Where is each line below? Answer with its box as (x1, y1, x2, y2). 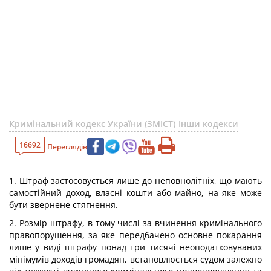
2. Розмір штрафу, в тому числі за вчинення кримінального (9, 217, 262, 229)
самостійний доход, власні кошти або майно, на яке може (9, 187, 262, 198)
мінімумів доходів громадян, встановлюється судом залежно (9, 253, 262, 265)
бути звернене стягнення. (9, 199, 118, 211)
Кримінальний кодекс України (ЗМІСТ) (9, 118, 175, 129)
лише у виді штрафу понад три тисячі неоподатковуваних (9, 241, 262, 253)
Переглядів (47, 141, 87, 152)
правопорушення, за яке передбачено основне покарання (9, 229, 262, 241)
